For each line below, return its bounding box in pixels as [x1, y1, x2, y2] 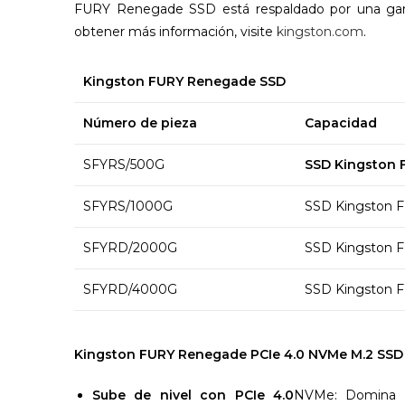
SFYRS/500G [83, 155, 165, 173]
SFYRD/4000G [83, 280, 177, 297]
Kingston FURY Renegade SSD [83, 72, 286, 89]
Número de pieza [83, 114, 197, 131]
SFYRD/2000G [83, 239, 177, 256]
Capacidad [305, 114, 377, 131]
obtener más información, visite [74, 23, 277, 40]
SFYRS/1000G [83, 197, 173, 214]
